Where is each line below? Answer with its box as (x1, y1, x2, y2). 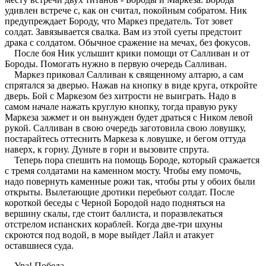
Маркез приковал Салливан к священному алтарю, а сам (5, 69, 243, 80)
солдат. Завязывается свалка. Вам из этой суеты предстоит (5, 26, 242, 37)
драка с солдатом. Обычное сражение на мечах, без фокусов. (5, 37, 251, 47)
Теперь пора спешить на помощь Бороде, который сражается (5, 154, 259, 165)
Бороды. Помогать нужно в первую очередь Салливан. (5, 58, 227, 69)
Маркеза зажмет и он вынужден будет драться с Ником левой (5, 112, 253, 122)
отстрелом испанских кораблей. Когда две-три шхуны (5, 218, 223, 229)
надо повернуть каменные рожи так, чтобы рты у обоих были (5, 176, 255, 186)
